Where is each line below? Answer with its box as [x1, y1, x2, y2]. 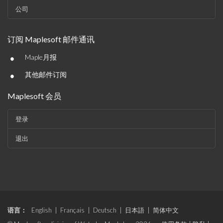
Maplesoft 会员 [7, 91, 61, 101]
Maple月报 [25, 53, 57, 61]
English [31, 206, 52, 214]
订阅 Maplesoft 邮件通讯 [7, 34, 95, 44]
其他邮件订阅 [25, 70, 67, 79]
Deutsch [93, 206, 116, 214]
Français [60, 206, 85, 214]
